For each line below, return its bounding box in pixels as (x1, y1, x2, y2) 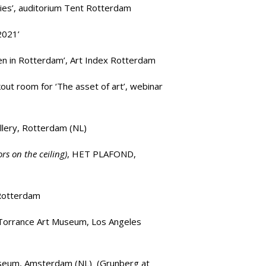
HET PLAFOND (72, 148, 134, 160)
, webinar (125, 80, 163, 92)
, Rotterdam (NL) (17, 122, 87, 134)
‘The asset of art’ (55, 80, 125, 92)
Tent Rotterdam (64, 2, 131, 14)
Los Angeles (89, 216, 141, 227)
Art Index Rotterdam (70, 54, 156, 66)
